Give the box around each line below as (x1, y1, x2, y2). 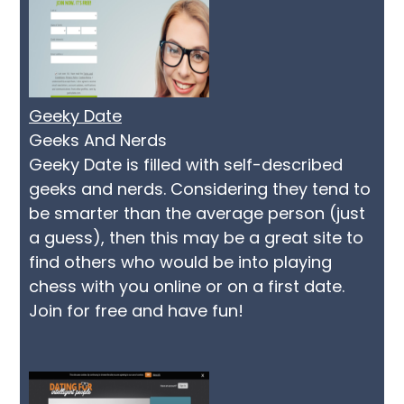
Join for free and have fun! (29, 299, 243, 322)
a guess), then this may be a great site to (29, 226, 363, 249)
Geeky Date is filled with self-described (29, 153, 343, 176)
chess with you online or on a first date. (29, 275, 344, 298)
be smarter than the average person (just (29, 202, 365, 225)
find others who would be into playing (29, 251, 332, 273)
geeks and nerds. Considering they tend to (29, 178, 371, 200)
